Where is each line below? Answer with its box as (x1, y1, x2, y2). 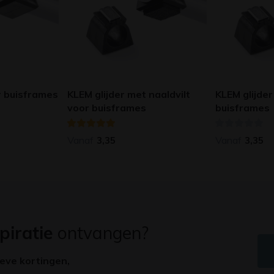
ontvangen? (53, 221, 149, 243)
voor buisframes (67, 101, 146, 114)
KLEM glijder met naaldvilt (67, 87, 190, 100)
